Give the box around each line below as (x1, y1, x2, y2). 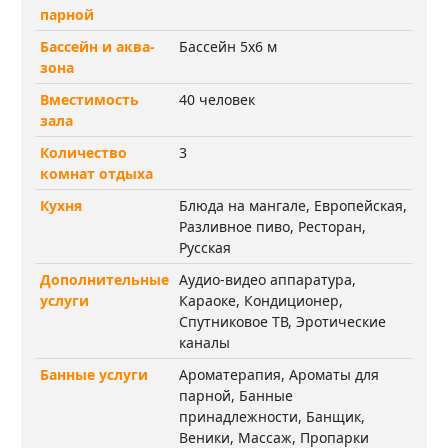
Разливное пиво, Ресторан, (179, 216, 366, 236)
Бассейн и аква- (40, 36, 155, 56)
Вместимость (40, 89, 139, 109)
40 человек (179, 89, 255, 109)
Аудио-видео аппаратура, (179, 269, 356, 289)
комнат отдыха (40, 163, 153, 183)
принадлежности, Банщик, (179, 406, 365, 426)
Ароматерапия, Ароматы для (179, 364, 379, 384)
